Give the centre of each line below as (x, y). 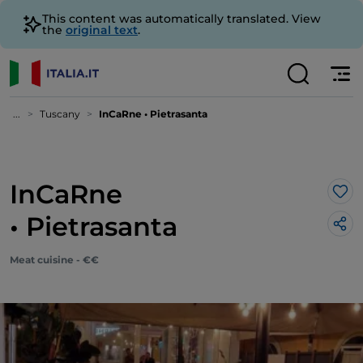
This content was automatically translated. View (181, 19)
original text (102, 30)
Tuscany (60, 114)
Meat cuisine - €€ (54, 260)
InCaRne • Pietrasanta (153, 114)
